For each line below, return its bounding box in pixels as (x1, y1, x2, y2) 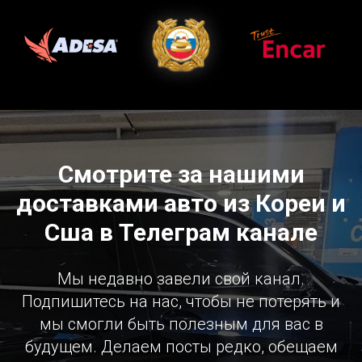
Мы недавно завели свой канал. (57, 268, 305, 288)
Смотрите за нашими (57, 159, 305, 188)
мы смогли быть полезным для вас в (39, 314, 323, 334)
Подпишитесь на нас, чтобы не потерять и (22, 291, 340, 311)
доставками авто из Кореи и (16, 188, 346, 217)
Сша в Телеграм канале (44, 217, 318, 246)
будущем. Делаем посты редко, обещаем (24, 336, 338, 356)
